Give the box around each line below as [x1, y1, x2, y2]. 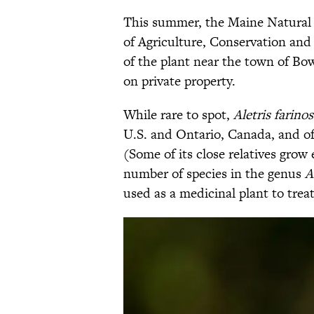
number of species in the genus [123, 164, 305, 184]
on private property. [123, 71, 235, 91]
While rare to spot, [123, 105, 233, 125]
